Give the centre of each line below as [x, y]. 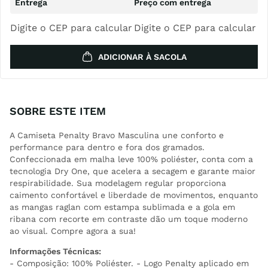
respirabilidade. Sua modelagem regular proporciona [118, 183]
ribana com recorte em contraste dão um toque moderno [129, 219]
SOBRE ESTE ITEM [58, 111]
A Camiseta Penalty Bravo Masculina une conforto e [117, 135]
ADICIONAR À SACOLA [142, 57]
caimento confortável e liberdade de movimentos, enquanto [134, 195]
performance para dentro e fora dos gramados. [107, 147]
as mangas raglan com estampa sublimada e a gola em [122, 207]
